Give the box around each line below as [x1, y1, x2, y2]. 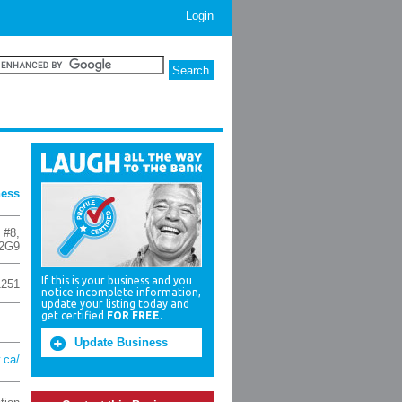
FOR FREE [107, 310, 160, 321]
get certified [41, 310, 107, 321]
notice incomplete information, [41, 286, 201, 298]
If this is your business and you [41, 275, 192, 286]
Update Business [74, 336, 168, 349]
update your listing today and [41, 298, 189, 310]
